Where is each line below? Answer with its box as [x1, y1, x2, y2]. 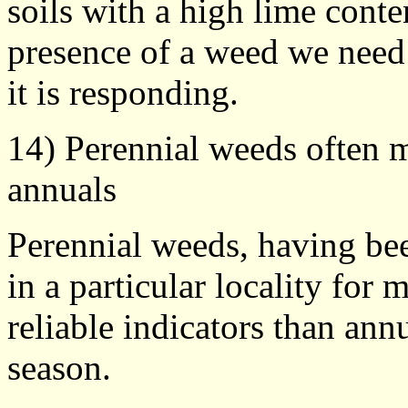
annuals [7, 168, 117, 209]
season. [7, 347, 111, 387]
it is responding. [7, 72, 239, 112]
